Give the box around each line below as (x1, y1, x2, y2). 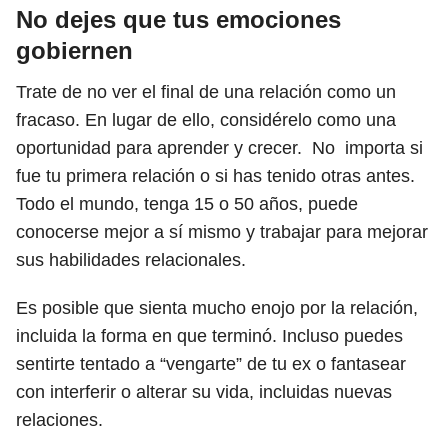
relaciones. (16, 410, 108, 430)
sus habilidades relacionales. (16, 250, 251, 270)
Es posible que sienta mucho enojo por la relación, (16, 298, 418, 318)
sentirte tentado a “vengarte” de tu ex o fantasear (16, 354, 406, 374)
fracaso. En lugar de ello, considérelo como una (16, 110, 396, 130)
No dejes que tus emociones (16, 6, 341, 33)
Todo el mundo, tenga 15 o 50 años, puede (16, 194, 358, 214)
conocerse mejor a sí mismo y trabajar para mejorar (16, 222, 428, 242)
